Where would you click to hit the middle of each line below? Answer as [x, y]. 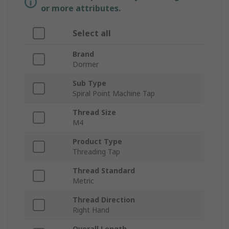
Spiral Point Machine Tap [114, 94]
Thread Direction [104, 200]
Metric [83, 181]
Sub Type [89, 83]
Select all [92, 33]
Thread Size [94, 112]
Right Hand [91, 210]
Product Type [97, 142]
